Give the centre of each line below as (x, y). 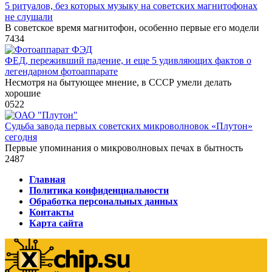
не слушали (29, 17)
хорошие (23, 93)
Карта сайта (56, 223)
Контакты (52, 212)
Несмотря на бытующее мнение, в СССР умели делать (118, 83)
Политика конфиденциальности (99, 191)
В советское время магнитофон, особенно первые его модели (132, 28)
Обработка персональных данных (104, 202)
